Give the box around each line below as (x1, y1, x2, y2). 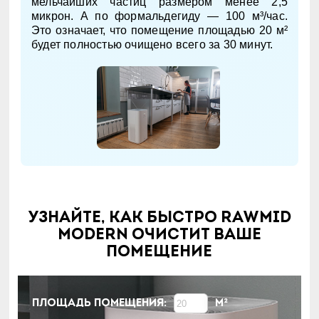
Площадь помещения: (32, 298, 167, 310)
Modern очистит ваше (57, 227, 261, 244)
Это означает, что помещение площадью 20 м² (31, 23, 288, 36)
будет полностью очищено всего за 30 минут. (31, 38, 273, 51)
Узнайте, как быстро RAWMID (27, 210, 291, 227)
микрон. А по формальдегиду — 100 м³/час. (31, 9, 288, 22)
